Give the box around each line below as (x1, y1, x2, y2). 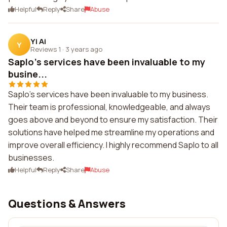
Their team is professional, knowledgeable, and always (8, 101, 210, 112)
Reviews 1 (30, 44, 61, 54)
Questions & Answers (8, 196, 126, 211)
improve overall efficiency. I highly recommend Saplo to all (8, 139, 218, 150)
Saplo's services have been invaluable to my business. (8, 89, 208, 100)
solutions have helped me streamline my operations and (8, 127, 214, 138)
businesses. (8, 152, 54, 163)
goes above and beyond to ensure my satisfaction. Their (8, 114, 218, 125)
